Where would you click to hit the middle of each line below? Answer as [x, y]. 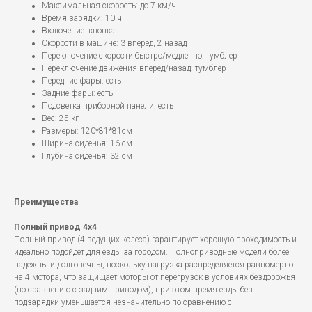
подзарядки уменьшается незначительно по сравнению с [123, 303]
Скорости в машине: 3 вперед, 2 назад [114, 44]
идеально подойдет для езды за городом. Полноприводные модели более [151, 252]
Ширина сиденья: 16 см [87, 144]
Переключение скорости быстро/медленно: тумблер [140, 56]
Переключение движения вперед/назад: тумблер [134, 69]
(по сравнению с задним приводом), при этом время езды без [133, 290]
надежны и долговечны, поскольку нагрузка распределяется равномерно [154, 265]
